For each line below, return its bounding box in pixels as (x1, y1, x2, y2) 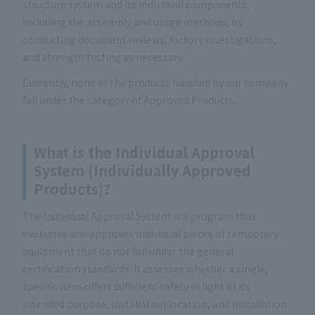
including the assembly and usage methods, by (22, 15, 243, 30)
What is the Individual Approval (34, 142, 255, 163)
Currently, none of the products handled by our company (22, 75, 288, 89)
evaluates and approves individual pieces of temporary (22, 226, 278, 241)
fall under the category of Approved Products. (22, 92, 236, 107)
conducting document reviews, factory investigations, (22, 32, 276, 47)
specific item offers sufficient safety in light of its (22, 279, 250, 294)
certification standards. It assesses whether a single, (22, 262, 268, 276)
